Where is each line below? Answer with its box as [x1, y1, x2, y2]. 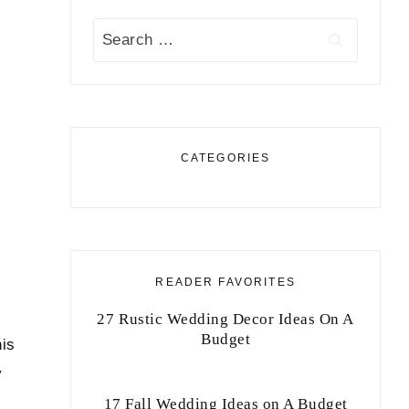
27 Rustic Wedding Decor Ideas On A [97, 309, 354, 328]
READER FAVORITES [155, 275, 296, 288]
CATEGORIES [180, 151, 271, 164]
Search [92, 23, 144, 41]
